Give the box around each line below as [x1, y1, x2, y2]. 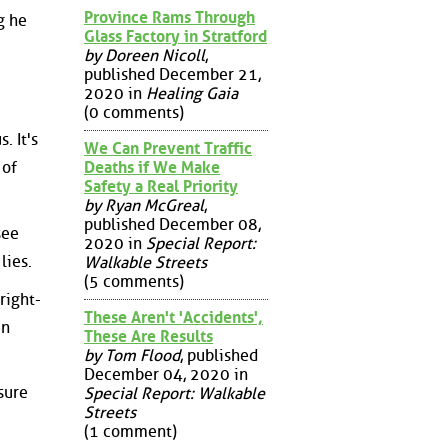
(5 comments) [84, 271, 184, 291]
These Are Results [84, 326, 213, 346]
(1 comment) [84, 421, 177, 441]
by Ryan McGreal [84, 195, 204, 215]
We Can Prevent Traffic [84, 138, 252, 158]
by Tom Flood [84, 345, 180, 365]
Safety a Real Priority [84, 176, 238, 196]
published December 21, [84, 64, 261, 84]
